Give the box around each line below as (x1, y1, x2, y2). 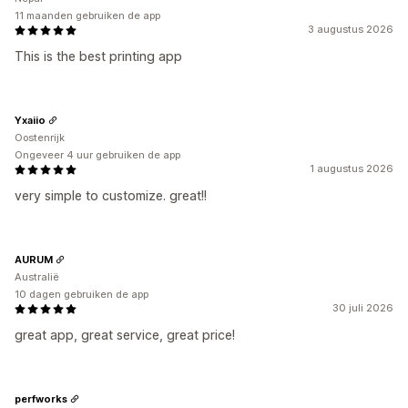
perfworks (15, 392, 67, 405)
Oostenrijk (15, 131, 65, 144)
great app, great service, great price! (15, 327, 235, 342)
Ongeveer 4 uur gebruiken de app (15, 148, 180, 161)
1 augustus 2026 (310, 162, 393, 175)
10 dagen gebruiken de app (15, 288, 148, 301)
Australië (15, 270, 59, 283)
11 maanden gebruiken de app (15, 9, 160, 22)
